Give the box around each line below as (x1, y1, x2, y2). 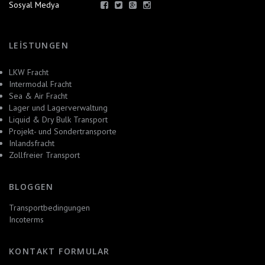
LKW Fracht (9, 67, 49, 77)
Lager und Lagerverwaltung (9, 102, 108, 113)
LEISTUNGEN (9, 40, 69, 51)
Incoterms (9, 214, 44, 225)
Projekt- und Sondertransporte (9, 126, 117, 137)
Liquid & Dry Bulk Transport (9, 114, 108, 125)
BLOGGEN (9, 181, 54, 192)
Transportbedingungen (9, 202, 90, 213)
